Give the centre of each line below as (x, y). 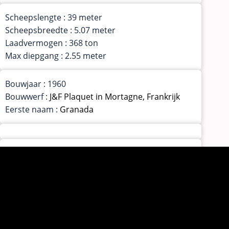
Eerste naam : (32, 110)
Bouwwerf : (27, 97)
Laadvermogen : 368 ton (52, 43)
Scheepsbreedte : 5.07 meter (60, 30)
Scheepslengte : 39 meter (54, 18)
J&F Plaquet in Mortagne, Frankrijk (115, 97)
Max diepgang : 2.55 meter (56, 56)
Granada (77, 110)
